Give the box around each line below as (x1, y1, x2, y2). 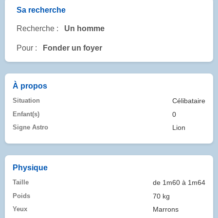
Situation (13, 97, 40, 105)
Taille (13, 179, 29, 186)
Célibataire (172, 97, 205, 105)
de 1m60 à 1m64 (153, 179, 205, 187)
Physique (13, 163, 48, 172)
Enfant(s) (13, 110, 39, 118)
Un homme (64, 24, 105, 33)
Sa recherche (17, 6, 66, 15)
